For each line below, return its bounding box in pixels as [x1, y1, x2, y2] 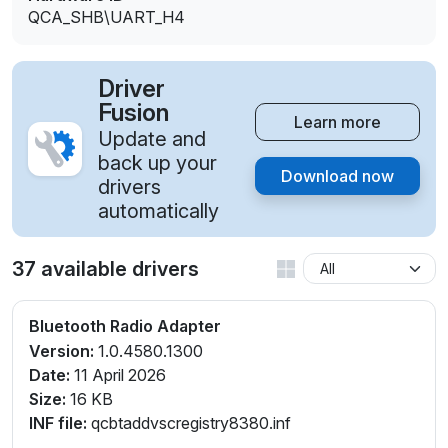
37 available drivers [12, 256, 199, 281]
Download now [281, 166, 394, 187]
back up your [98, 151, 217, 176]
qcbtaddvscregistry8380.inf [87, 413, 291, 434]
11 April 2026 [70, 365, 166, 386]
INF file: [29, 413, 87, 434]
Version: [29, 341, 94, 362]
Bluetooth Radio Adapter [29, 316, 221, 337]
